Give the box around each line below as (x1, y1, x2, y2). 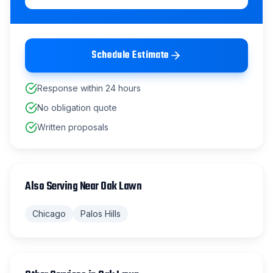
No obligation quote (37, 102, 117, 113)
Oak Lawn (101, 178, 141, 196)
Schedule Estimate (91, 48, 169, 63)
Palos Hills (80, 208, 121, 219)
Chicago (32, 208, 66, 219)
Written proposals (37, 122, 108, 132)
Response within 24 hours (37, 83, 141, 93)
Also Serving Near (25, 178, 101, 196)
